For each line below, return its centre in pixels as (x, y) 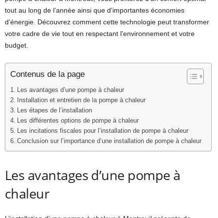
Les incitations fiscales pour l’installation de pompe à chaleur (102, 131)
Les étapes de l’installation (54, 110)
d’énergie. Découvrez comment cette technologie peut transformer (107, 22)
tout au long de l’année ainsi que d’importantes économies (95, 10)
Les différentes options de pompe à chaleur (78, 121)
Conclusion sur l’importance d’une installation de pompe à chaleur (109, 141)
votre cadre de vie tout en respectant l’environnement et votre (100, 34)
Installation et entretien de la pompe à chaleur (81, 100)
